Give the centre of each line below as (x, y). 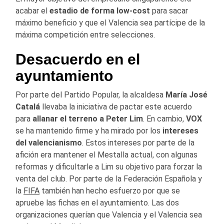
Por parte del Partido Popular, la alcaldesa (90, 94)
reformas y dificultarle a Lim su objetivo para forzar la (109, 166)
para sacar (169, 10)
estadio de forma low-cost (100, 10)
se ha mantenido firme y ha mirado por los (88, 130)
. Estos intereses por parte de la (138, 142)
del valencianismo (49, 142)
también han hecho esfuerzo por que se (110, 190)
